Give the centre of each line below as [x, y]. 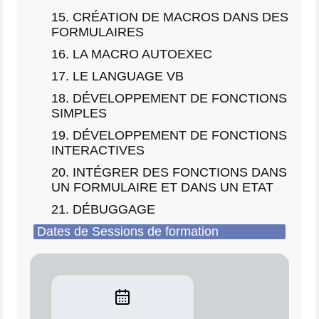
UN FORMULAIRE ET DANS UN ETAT [162, 187]
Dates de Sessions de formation [128, 231]
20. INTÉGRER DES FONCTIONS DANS [169, 172]
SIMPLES [79, 113]
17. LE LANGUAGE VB [117, 76]
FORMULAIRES [98, 32]
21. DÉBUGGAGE [103, 209]
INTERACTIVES [98, 150]
